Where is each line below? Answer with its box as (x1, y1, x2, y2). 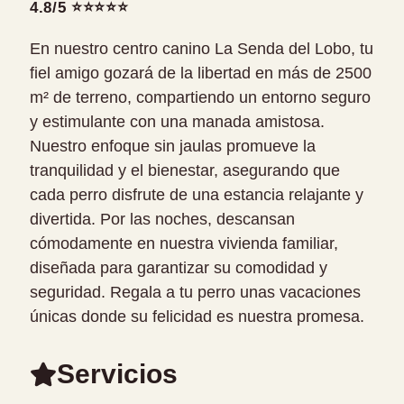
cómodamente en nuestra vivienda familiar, (30, 234, 338, 252)
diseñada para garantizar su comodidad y (30, 259, 327, 277)
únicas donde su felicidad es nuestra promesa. (30, 308, 364, 326)
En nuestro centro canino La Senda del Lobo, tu (30, 40, 373, 58)
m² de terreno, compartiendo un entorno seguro (30, 88, 371, 106)
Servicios (57, 359, 178, 389)
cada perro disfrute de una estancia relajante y (30, 186, 363, 204)
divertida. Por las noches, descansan (30, 210, 295, 228)
